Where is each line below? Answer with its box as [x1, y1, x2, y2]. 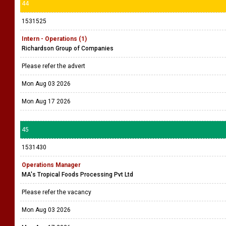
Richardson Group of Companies [22, 45, 114, 52]
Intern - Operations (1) [22, 35, 87, 42]
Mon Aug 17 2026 [22, 98, 71, 105]
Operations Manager [22, 161, 81, 168]
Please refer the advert [22, 63, 87, 70]
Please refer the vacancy [22, 189, 93, 196]
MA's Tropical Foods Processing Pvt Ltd [22, 171, 133, 178]
